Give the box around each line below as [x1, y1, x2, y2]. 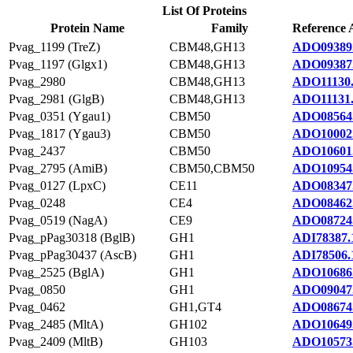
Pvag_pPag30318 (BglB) [9, 231, 135, 244]
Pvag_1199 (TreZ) [9, 40, 100, 54]
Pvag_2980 [9, 75, 65, 88]
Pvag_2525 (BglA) [9, 266, 104, 279]
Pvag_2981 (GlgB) [9, 92, 104, 106]
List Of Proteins [162, 4, 247, 17]
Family [210, 21, 248, 35]
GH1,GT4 [169, 300, 221, 314]
